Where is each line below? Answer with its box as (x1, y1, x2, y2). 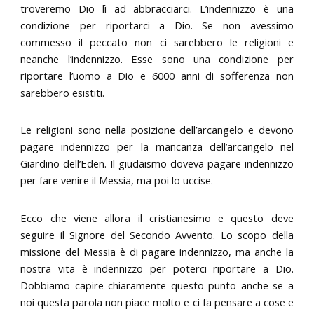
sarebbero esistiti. (20, 85, 105, 100)
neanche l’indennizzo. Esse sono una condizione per (20, 51, 294, 66)
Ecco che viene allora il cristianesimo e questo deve (20, 210, 294, 225)
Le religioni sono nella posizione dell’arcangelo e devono (20, 123, 294, 137)
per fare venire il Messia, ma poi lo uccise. (20, 173, 214, 188)
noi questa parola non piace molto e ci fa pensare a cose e (20, 294, 294, 309)
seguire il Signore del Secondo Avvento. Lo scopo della (20, 227, 294, 242)
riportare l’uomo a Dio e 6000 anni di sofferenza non (20, 68, 294, 83)
